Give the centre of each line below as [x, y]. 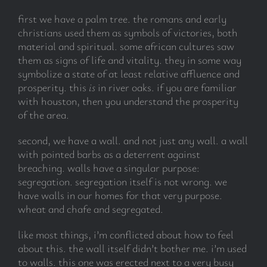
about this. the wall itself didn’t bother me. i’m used [132, 248]
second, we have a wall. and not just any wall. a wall [133, 140]
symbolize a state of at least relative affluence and [128, 74]
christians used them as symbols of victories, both [128, 32]
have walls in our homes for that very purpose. [120, 195]
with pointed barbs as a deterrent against [109, 154]
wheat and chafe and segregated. [90, 209]
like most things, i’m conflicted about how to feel [125, 235]
